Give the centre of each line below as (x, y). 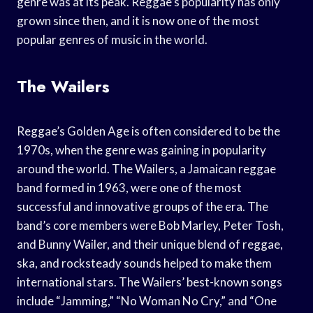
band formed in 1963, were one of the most (129, 187)
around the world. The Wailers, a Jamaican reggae (146, 168)
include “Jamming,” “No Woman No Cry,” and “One (147, 300)
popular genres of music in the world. (112, 39)
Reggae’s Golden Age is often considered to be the (148, 131)
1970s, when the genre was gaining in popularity (141, 150)
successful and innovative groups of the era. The (143, 206)
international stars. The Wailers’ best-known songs (150, 282)
